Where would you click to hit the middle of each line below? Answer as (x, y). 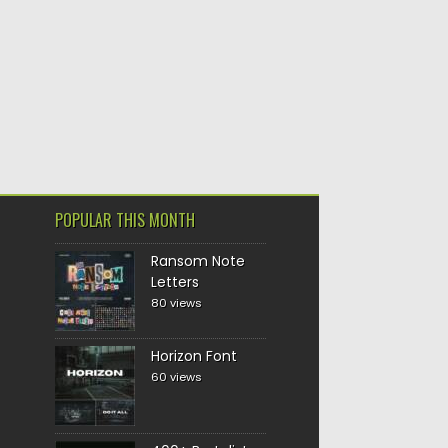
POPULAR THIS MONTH (124, 220)
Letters (174, 282)
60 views (176, 377)
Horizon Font (193, 356)
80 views (176, 303)
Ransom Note (197, 261)
